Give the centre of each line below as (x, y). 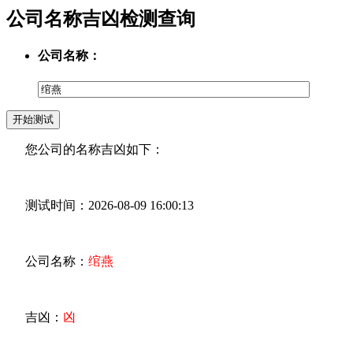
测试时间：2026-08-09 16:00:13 (100, 206)
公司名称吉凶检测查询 (101, 19)
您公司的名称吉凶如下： (85, 150)
